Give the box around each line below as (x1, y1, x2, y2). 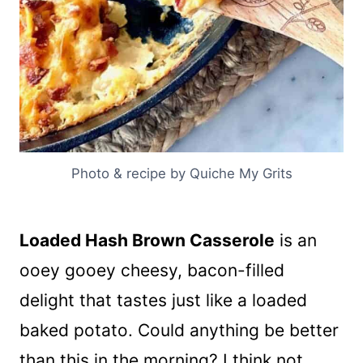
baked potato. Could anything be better (19, 320, 339, 341)
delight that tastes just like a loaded (19, 290, 307, 311)
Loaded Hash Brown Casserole (19, 230, 275, 251)
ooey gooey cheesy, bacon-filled (19, 260, 284, 281)
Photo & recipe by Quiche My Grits (70, 165, 293, 182)
